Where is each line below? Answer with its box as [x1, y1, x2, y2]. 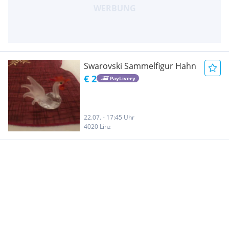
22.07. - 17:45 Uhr [84, 112, 134, 122]
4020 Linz [84, 122, 111, 131]
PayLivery [109, 75, 135, 82]
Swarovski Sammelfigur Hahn [84, 60, 196, 72]
